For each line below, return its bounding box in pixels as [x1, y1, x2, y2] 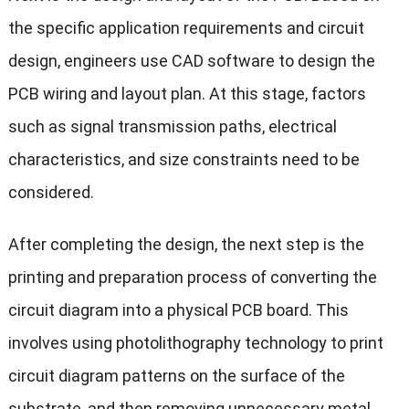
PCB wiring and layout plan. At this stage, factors [7, 84, 366, 104]
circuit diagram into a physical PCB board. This [7, 300, 349, 320]
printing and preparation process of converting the [7, 267, 377, 288]
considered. [7, 183, 94, 203]
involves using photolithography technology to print [7, 333, 383, 353]
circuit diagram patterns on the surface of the [7, 366, 345, 386]
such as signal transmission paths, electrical [7, 117, 337, 137]
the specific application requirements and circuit [7, 18, 364, 38]
